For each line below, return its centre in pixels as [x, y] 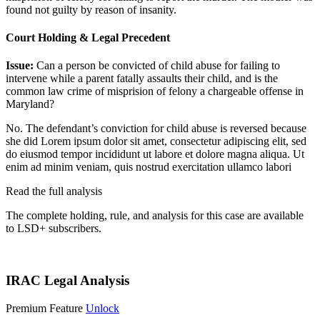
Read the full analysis [54, 191]
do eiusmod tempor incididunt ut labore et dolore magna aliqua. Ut [155, 154]
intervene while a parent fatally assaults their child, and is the [142, 79]
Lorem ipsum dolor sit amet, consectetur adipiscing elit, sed [174, 141]
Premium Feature [44, 308]
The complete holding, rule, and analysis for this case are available [155, 216]
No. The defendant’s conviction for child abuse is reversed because [156, 129]
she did [23, 141]
